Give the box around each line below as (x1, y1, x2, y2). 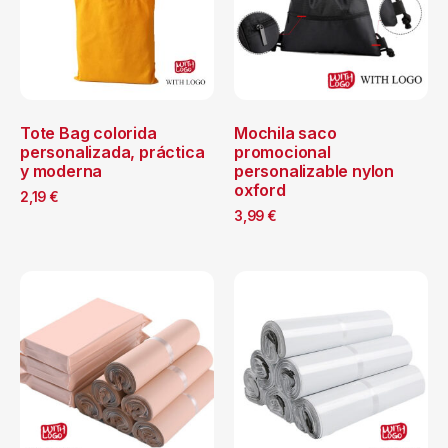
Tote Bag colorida (20, 122, 157, 143)
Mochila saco (234, 122, 337, 143)
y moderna (20, 160, 103, 181)
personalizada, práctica (20, 141, 205, 162)
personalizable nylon (234, 160, 395, 181)
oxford (234, 179, 286, 200)
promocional (234, 141, 331, 162)
